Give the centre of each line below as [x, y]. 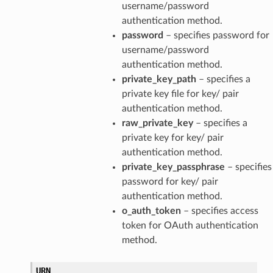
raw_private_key [157, 123]
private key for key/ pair [172, 137]
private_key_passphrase [173, 167]
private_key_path [159, 79]
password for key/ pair [170, 181]
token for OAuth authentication [190, 225]
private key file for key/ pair [180, 94]
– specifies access [219, 211]
